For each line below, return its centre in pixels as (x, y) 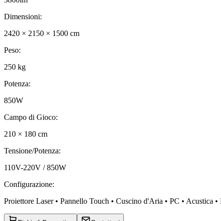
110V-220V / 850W (35, 168)
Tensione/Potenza (31, 151)
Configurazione (28, 184)
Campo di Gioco (30, 117)
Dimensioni (22, 17)
